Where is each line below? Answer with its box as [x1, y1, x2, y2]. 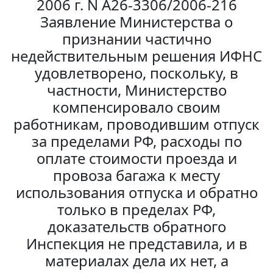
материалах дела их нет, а [44, 250, 229, 271]
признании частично [62, 29, 211, 49]
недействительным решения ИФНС [11, 46, 262, 66]
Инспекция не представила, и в [26, 233, 247, 254]
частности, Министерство [46, 80, 227, 101]
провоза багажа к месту [53, 165, 220, 186]
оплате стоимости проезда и [36, 148, 237, 169]
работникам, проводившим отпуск [13, 114, 260, 135]
